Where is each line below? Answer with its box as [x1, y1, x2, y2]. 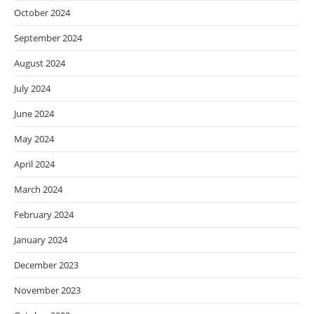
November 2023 [14, 284, 81, 297]
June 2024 [14, 107, 54, 121]
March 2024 [14, 183, 62, 196]
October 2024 [14, 6, 70, 20]
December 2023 [14, 259, 78, 272]
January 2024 [14, 233, 67, 247]
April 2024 [14, 158, 55, 171]
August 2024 [14, 57, 65, 70]
